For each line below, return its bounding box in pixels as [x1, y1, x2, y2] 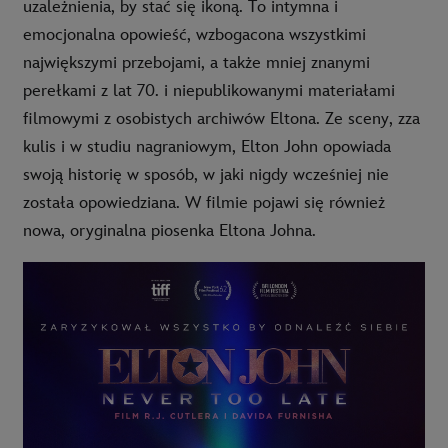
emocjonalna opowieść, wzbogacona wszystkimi [23, 25, 366, 46]
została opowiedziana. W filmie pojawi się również [23, 193, 385, 214]
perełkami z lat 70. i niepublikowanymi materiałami [23, 81, 395, 102]
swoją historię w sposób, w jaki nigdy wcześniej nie [23, 165, 389, 186]
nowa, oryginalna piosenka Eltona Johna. [23, 221, 316, 242]
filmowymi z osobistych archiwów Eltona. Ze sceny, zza [23, 109, 420, 130]
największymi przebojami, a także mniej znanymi [23, 53, 370, 74]
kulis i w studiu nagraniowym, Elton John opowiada [23, 137, 391, 158]
